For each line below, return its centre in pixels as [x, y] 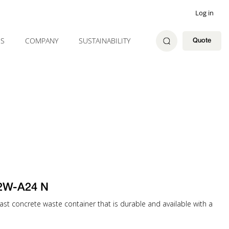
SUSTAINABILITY [105, 41]
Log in [204, 13]
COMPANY [42, 41]
